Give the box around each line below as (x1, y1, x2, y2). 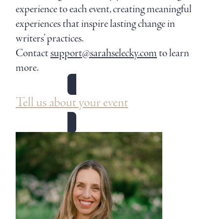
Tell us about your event (16, 95, 128, 110)
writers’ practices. (16, 31, 84, 46)
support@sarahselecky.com (50, 45, 157, 61)
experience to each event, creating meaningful (16, 1, 192, 17)
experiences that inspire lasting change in (16, 16, 175, 31)
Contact (16, 45, 50, 61)
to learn (157, 45, 189, 61)
